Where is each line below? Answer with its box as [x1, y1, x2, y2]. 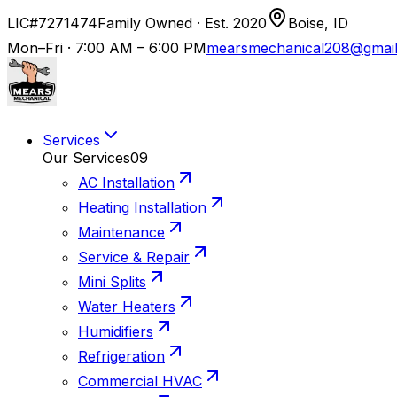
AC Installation [78, 174, 175, 191]
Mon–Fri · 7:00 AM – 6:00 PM [7, 39, 206, 57]
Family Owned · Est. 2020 [97, 14, 267, 32]
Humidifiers [78, 323, 153, 340]
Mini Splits [78, 273, 146, 291]
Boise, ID [288, 14, 348, 32]
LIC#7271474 [7, 14, 97, 32]
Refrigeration [78, 347, 165, 365]
